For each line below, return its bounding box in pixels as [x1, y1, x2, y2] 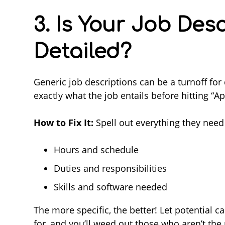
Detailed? [34, 40, 132, 63]
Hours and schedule [54, 143, 139, 156]
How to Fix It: [34, 116, 93, 129]
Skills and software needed [54, 180, 167, 193]
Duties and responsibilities [54, 162, 167, 174]
